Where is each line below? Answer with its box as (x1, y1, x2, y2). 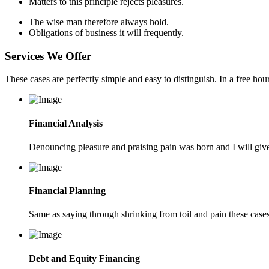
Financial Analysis (29, 118, 103, 128)
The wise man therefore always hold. (29, 16, 169, 27)
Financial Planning (29, 186, 106, 196)
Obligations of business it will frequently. (29, 27, 184, 38)
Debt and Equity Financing (29, 253, 140, 264)
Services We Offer (5, 49, 91, 62)
